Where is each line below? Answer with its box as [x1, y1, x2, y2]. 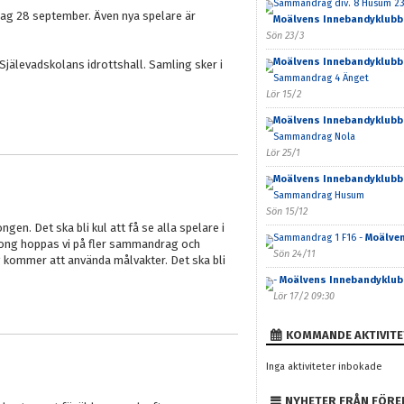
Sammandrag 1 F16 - [272, 232, 365, 243]
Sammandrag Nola [272, 131, 355, 142]
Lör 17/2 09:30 [272, 290, 335, 302]
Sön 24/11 [272, 248, 316, 260]
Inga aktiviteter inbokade [265, 361, 382, 372]
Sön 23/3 [265, 30, 304, 41]
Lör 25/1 [265, 147, 300, 159]
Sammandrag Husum [272, 189, 364, 201]
